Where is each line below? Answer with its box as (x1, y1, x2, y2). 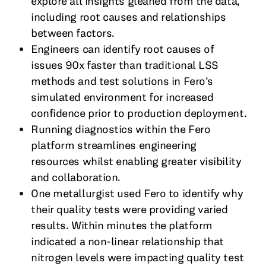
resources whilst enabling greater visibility (31, 154, 242, 169)
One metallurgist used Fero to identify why (31, 186, 243, 201)
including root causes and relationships (31, 10, 226, 24)
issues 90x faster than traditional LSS (31, 58, 218, 72)
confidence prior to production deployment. (31, 106, 247, 121)
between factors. (31, 26, 115, 40)
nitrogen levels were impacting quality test (31, 251, 244, 265)
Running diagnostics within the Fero (31, 122, 211, 137)
